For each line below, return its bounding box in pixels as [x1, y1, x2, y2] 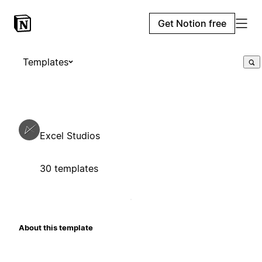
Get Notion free [158, 18, 226, 29]
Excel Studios [40, 129, 100, 142]
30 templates [40, 162, 98, 174]
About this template [19, 222, 93, 232]
